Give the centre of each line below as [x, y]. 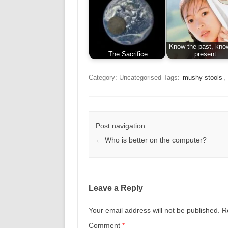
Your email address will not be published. [154, 210]
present [205, 54]
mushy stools [202, 78]
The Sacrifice [128, 54]
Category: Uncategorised [125, 78]
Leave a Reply [116, 188]
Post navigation [120, 126]
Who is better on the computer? [154, 140]
